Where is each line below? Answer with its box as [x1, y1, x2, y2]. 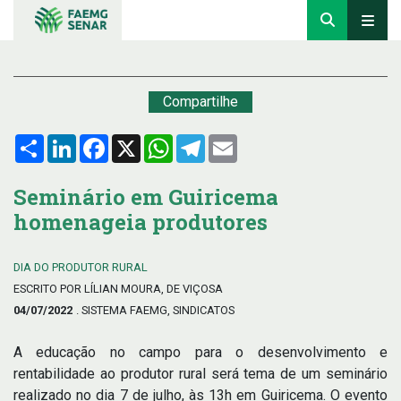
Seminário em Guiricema [13, 183, 278, 211]
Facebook [108, 132, 170, 149]
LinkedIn [76, 132, 130, 149]
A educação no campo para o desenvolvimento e [13, 344, 388, 361]
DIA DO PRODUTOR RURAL [13, 260, 148, 274]
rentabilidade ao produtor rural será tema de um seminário [13, 365, 388, 382]
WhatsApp [173, 132, 237, 149]
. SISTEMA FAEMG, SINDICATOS [76, 303, 235, 317]
